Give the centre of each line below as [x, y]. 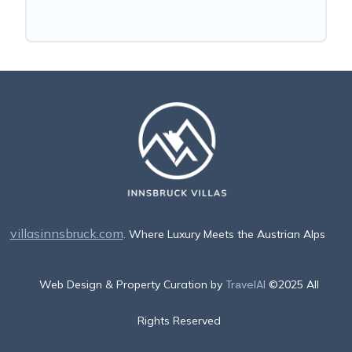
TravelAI [246, 284]
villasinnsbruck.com [66, 233]
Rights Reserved [179, 320]
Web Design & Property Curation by [132, 284]
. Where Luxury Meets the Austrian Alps [224, 234]
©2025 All [294, 284]
